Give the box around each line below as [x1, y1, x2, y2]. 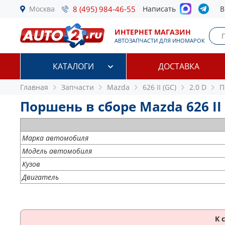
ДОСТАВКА [158, 61, 200, 72]
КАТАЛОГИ [52, 61, 94, 72]
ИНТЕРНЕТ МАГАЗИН [115, 27, 191, 37]
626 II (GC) [143, 82, 176, 92]
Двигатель [22, 172, 59, 182]
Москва [29, 4, 55, 14]
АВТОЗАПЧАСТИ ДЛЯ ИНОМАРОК [115, 37, 205, 44]
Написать [143, 4, 180, 14]
